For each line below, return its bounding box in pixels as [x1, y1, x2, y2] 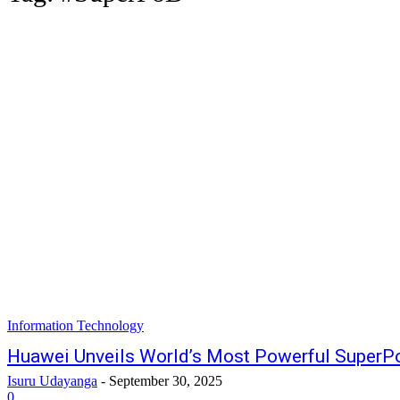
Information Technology [7, 318, 144, 333]
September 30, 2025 [109, 373, 222, 388]
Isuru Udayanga [7, 373, 97, 388]
